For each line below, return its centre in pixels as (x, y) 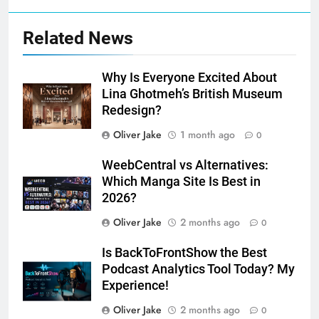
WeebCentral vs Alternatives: (185, 165)
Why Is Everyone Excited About (189, 77)
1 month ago (208, 134)
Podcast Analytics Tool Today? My (198, 269)
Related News (78, 38)
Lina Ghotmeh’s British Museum (192, 94)
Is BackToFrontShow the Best (184, 252)
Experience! (135, 285)
